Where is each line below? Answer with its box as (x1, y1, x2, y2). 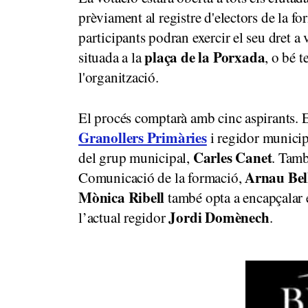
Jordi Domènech (168, 207, 269, 228)
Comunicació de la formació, (78, 168, 245, 188)
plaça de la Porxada (144, 47, 265, 68)
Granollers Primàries (78, 127, 207, 148)
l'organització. (78, 67, 159, 87)
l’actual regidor (78, 208, 169, 228)
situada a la (78, 47, 145, 67)
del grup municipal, (78, 148, 193, 168)
